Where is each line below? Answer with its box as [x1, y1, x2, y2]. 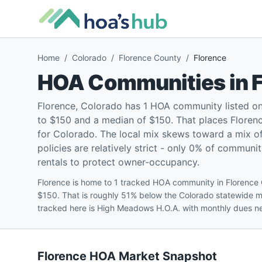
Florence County [119, 53, 181, 63]
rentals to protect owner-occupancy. [37, 156, 199, 168]
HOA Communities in [37, 70, 251, 95]
